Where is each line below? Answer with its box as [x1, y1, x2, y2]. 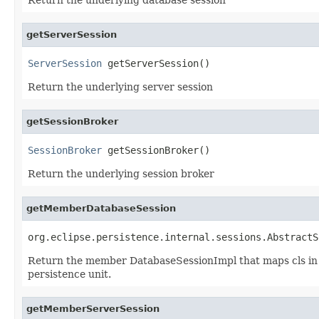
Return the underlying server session [28, 80, 213, 93]
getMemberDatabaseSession [26, 202, 176, 214]
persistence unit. [28, 268, 111, 280]
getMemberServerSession [26, 303, 159, 314]
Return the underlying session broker [28, 167, 214, 179]
